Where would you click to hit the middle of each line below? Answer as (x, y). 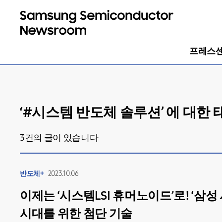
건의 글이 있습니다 (61, 138)
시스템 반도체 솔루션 (96, 112)
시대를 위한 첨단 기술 (76, 214)
